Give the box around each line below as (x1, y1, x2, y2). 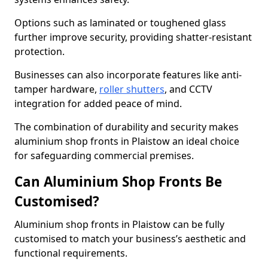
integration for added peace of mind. (14, 97, 182, 110)
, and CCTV (165, 83, 212, 96)
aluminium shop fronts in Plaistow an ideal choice (14, 135, 239, 148)
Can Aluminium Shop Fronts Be (14, 172, 222, 191)
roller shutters (99, 83, 165, 96)
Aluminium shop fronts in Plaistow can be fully (14, 218, 224, 231)
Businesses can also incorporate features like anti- (14, 68, 242, 81)
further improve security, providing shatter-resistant (14, 31, 252, 44)
